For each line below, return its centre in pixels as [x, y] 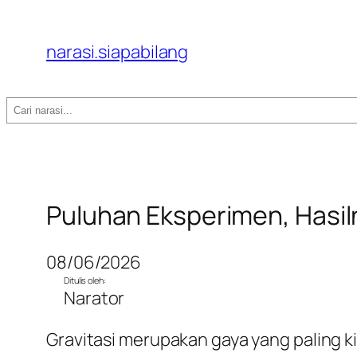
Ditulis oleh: [85, 280]
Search [34, 108]
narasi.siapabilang [118, 52]
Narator [94, 298]
